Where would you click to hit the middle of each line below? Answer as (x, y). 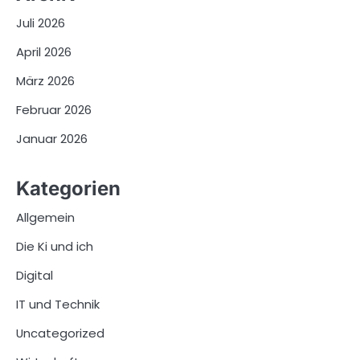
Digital (35, 275)
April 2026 (44, 52)
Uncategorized (60, 333)
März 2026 (45, 81)
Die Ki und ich (55, 246)
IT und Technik (58, 304)
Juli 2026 (41, 23)
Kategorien (68, 188)
